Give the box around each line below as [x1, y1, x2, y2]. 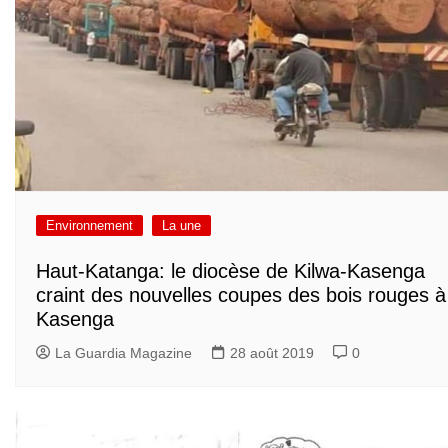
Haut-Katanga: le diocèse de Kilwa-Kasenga [36, 259, 425, 282]
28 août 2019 [230, 344, 314, 361]
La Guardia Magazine [55, 344, 192, 361]
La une [162, 218, 201, 234]
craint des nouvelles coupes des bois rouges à [36, 283, 446, 306]
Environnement [46, 218, 133, 234]
